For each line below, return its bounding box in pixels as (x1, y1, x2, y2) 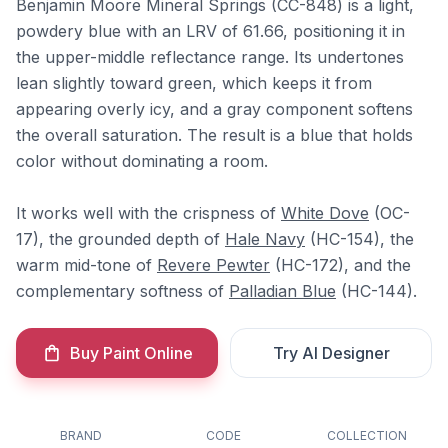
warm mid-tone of (16, 255, 157, 275)
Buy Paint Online (69, 343, 193, 363)
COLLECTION (326, 428, 407, 443)
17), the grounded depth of (16, 229, 225, 249)
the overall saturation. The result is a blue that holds (16, 125, 413, 145)
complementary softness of (16, 281, 229, 301)
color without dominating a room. (16, 151, 268, 171)
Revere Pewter (157, 255, 270, 275)
